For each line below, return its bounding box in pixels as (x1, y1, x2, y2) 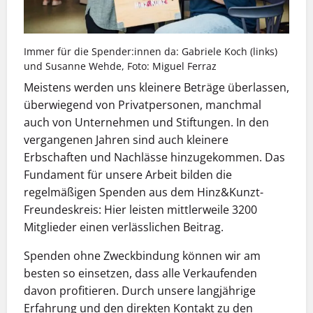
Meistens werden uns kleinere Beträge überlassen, (24, 80, 289, 96)
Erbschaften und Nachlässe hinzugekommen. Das (24, 150, 285, 166)
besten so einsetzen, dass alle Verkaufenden (24, 265, 257, 282)
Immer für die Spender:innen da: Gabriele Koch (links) (24, 44, 277, 58)
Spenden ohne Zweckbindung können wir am (24, 248, 261, 264)
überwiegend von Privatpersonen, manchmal (24, 97, 261, 113)
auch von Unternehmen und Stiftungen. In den (24, 115, 269, 131)
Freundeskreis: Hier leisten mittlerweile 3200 (24, 202, 257, 218)
